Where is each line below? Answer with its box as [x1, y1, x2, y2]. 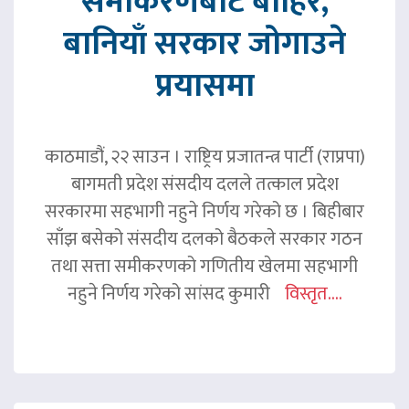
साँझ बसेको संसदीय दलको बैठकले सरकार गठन [47, 223, 362, 255]
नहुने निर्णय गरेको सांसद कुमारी [67, 278, 285, 309]
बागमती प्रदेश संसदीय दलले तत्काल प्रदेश [70, 168, 339, 200]
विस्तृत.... [284, 278, 342, 309]
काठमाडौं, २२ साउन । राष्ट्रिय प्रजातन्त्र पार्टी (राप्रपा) [44, 141, 365, 173]
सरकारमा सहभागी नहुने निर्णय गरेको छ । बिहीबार [45, 195, 364, 227]
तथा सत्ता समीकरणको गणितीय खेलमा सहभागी [51, 250, 358, 282]
